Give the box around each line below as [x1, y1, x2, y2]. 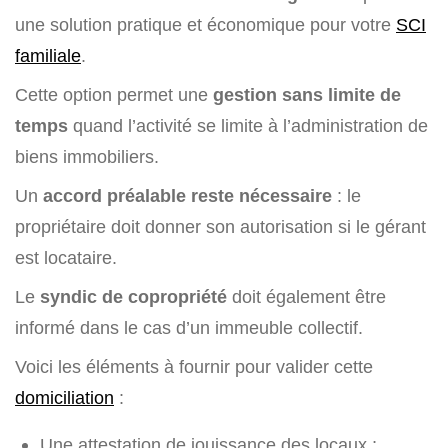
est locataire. [15, 247, 117, 268]
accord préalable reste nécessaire [43, 185, 332, 206]
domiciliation [15, 387, 114, 408]
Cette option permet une [15, 84, 208, 105]
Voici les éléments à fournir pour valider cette [15, 356, 373, 377]
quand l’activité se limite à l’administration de [68, 115, 428, 136]
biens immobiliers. [15, 146, 159, 167]
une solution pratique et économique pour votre [15, 14, 396, 35]
